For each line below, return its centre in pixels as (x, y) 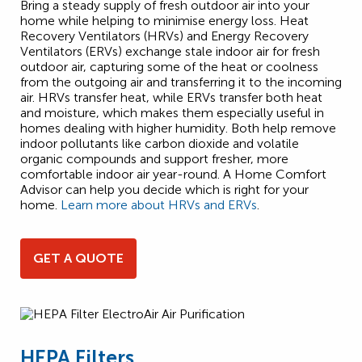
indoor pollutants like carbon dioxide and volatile (160, 143)
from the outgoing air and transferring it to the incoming (181, 82)
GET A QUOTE (78, 258)
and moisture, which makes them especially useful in (172, 112)
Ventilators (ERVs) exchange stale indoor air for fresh (170, 51)
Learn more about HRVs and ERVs (159, 204)
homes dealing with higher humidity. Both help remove (178, 128)
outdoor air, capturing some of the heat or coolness (169, 66)
